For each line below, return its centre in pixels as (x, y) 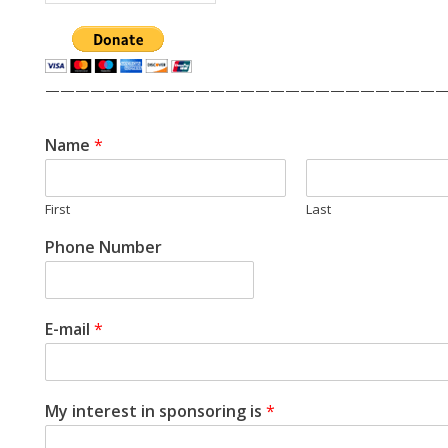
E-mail (69, 329)
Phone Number (103, 247)
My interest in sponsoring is (155, 411)
